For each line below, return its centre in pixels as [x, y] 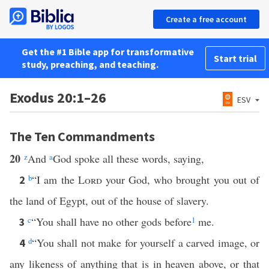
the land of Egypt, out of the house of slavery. [109, 201]
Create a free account [206, 19]
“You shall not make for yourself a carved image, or [145, 243]
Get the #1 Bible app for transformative [108, 52]
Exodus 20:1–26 [58, 98]
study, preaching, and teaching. [90, 64]
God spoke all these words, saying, [128, 159]
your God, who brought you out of [181, 180]
